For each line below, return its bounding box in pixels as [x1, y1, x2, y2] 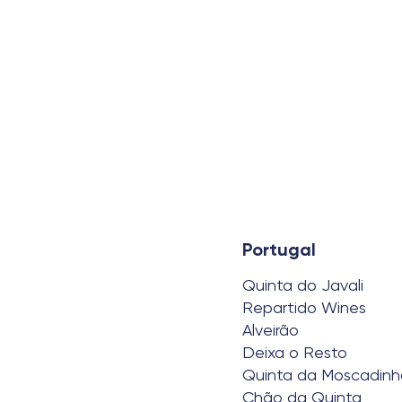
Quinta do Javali [242, 275, 363, 294]
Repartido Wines [242, 298, 366, 317]
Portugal [242, 239, 316, 260]
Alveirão [242, 320, 299, 339]
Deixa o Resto [242, 343, 347, 362]
